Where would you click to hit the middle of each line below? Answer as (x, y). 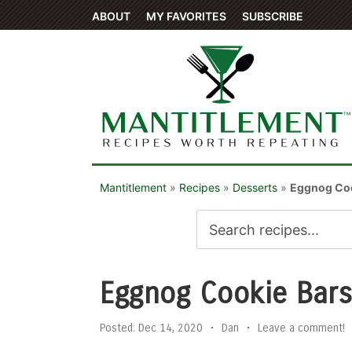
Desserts (255, 187)
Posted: (117, 328)
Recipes (200, 187)
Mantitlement (133, 187)
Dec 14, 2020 (169, 328)
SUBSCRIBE (273, 16)
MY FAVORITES (186, 16)
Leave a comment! (301, 328)
